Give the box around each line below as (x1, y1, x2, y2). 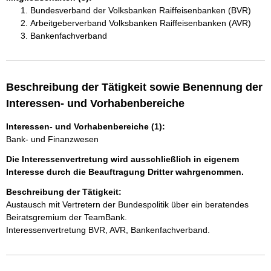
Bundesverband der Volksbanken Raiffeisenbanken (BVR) (30, 5, 251, 15)
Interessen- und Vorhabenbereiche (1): (6, 122, 165, 131)
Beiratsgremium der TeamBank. (6, 212, 127, 222)
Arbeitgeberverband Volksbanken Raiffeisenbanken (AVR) (30, 18, 251, 28)
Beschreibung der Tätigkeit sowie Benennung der (6, 81, 263, 93)
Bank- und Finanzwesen (6, 134, 99, 144)
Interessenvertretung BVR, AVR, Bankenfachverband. (6, 225, 210, 235)
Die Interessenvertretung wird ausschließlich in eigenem (6, 154, 239, 164)
